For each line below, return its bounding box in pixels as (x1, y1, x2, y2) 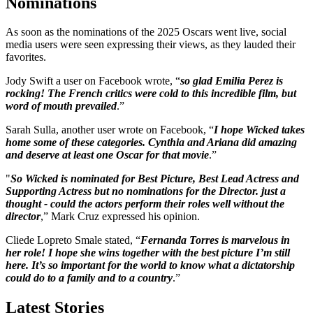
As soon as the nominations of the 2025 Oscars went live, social (6, 26, 286, 38)
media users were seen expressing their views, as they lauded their (6, 38, 296, 51)
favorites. (6, 51, 52, 64)
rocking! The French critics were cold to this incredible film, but (6, 87, 296, 100)
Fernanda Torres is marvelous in (140, 234, 290, 247)
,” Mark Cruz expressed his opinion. (41, 210, 203, 223)
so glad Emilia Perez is (180, 75, 283, 87)
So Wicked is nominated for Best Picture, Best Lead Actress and (10, 173, 299, 185)
